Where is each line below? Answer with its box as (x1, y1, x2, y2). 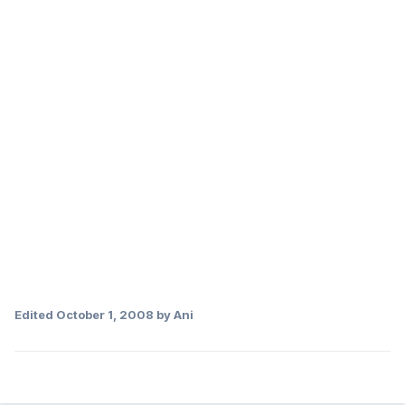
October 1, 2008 (56, 307, 154, 323)
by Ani (154, 307, 193, 323)
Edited (14, 307, 56, 323)
